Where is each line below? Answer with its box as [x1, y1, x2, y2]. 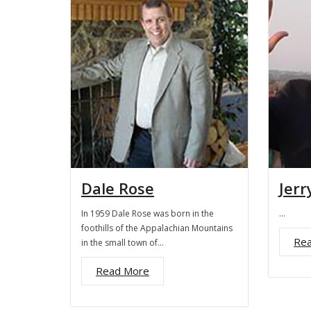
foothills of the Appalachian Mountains [81, 222, 233, 234]
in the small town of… [81, 237, 164, 249]
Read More [96, 264, 149, 278]
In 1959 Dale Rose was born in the [81, 208, 214, 219]
